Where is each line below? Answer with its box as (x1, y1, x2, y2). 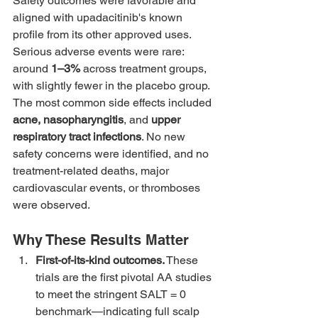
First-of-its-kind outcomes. (35, 253, 165, 268)
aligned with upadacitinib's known (13, 11, 185, 25)
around (13, 62, 51, 76)
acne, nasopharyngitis (13, 113, 124, 127)
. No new (141, 130, 188, 144)
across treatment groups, (80, 62, 209, 76)
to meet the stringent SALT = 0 (35, 287, 189, 302)
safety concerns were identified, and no (13, 147, 212, 161)
